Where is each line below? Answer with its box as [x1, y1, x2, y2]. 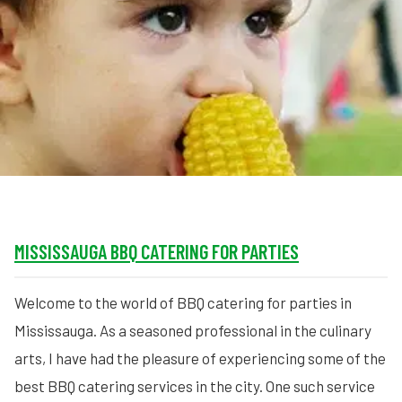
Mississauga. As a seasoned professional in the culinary [14, 321, 371, 339]
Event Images [210, 55, 291, 74]
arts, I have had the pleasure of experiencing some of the [14, 349, 386, 367]
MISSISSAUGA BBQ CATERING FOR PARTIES [14, 240, 299, 263]
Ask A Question [210, 130, 298, 150]
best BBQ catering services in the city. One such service [14, 377, 375, 395]
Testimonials [210, 92, 288, 112]
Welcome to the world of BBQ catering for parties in [14, 293, 352, 311]
